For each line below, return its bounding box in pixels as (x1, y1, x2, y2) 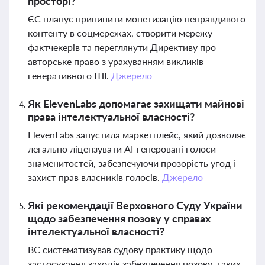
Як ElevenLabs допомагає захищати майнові (28, 97, 244, 110)
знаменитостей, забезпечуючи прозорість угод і (28, 157, 235, 169)
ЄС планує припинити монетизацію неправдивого (28, 13, 245, 24)
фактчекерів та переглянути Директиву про (28, 41, 216, 53)
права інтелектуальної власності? (28, 110, 195, 123)
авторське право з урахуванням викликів (28, 56, 203, 67)
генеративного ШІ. (28, 70, 111, 81)
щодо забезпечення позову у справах (28, 212, 211, 225)
